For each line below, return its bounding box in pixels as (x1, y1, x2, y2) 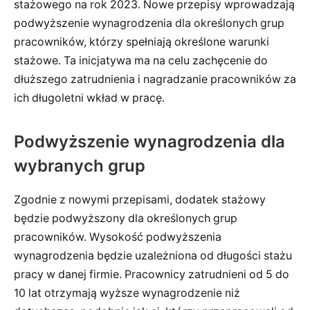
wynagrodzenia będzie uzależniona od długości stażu (14, 249, 292, 263)
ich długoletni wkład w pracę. (14, 91, 165, 105)
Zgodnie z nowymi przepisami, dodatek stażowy (14, 193, 266, 207)
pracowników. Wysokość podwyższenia (14, 230, 221, 244)
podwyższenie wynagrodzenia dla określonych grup (14, 17, 284, 30)
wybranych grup (14, 156, 145, 176)
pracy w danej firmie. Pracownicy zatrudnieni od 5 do (14, 268, 289, 282)
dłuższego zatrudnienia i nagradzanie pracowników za (14, 73, 296, 86)
